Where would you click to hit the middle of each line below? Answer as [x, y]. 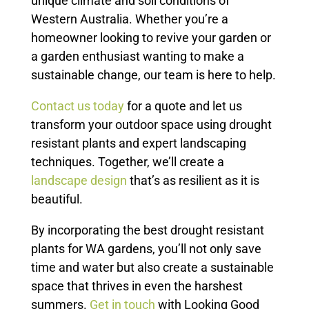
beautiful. [57, 199]
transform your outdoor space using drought [151, 124]
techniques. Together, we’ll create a [127, 162]
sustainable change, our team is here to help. [153, 75]
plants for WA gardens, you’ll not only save [146, 249]
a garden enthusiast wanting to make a [137, 56]
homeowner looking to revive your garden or [151, 38]
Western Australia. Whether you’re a [129, 19]
